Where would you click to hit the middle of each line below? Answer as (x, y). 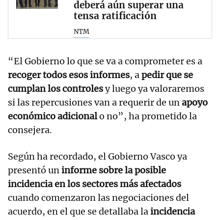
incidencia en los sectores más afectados (95, 184)
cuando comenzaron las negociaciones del (98, 197)
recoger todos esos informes (69, 75)
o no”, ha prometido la (147, 116)
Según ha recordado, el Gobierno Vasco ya (97, 156)
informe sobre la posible (114, 170)
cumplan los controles (55, 88)
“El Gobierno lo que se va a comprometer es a (105, 61)
